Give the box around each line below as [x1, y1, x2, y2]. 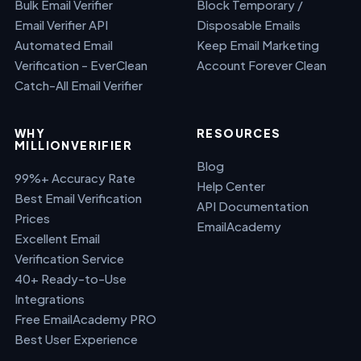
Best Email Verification [15, 190, 142, 205]
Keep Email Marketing [197, 37, 319, 52]
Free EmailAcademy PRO [15, 311, 156, 326]
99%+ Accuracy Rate [15, 170, 135, 185]
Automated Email [15, 37, 113, 52]
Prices [15, 210, 50, 226]
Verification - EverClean [15, 57, 147, 73]
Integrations [15, 291, 85, 306]
